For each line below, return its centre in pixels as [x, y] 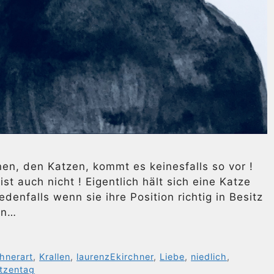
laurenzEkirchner [115, 257]
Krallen [55, 257]
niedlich [209, 257]
